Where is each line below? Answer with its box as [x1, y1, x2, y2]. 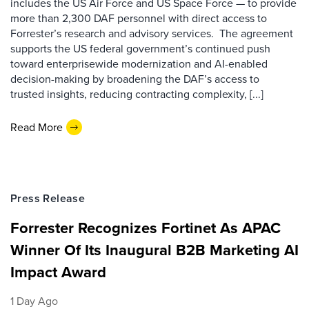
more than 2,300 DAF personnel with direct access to [10, 10, 267, 26]
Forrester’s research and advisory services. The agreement [10, 26, 293, 41]
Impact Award [10, 261, 106, 283]
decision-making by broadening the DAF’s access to [10, 71, 259, 87]
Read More [10, 119, 63, 135]
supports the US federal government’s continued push [10, 41, 270, 57]
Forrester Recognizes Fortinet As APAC [10, 217, 281, 239]
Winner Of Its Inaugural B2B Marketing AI [10, 239, 299, 261]
